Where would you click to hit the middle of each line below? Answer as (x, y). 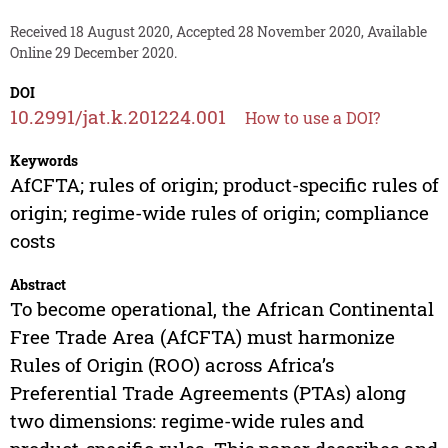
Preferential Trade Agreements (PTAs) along (207, 393)
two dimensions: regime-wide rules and (186, 421)
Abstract (37, 285)
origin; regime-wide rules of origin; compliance (219, 213)
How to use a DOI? (312, 118)
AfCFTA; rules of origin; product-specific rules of (224, 185)
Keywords (43, 161)
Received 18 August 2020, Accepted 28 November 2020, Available (218, 32)
